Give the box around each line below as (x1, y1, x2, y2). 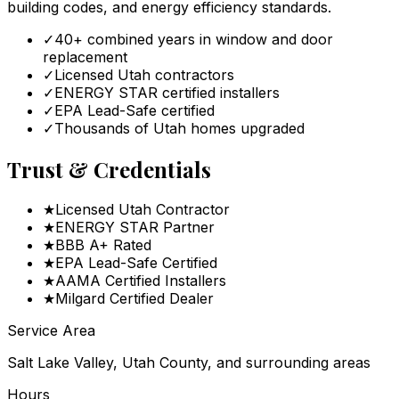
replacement (43, 47, 127, 66)
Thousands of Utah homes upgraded (54, 118, 305, 137)
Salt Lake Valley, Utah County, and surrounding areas (7, 354, 370, 372)
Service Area (7, 322, 95, 340)
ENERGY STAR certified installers (54, 83, 280, 102)
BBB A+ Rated (55, 236, 151, 255)
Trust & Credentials (7, 154, 211, 183)
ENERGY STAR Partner (55, 218, 215, 237)
